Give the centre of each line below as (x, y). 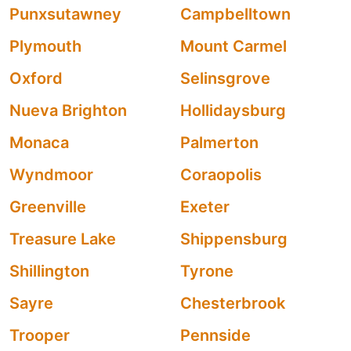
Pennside (215, 335)
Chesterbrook (233, 303)
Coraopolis (221, 175)
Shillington (49, 271)
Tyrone (207, 271)
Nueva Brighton (68, 110)
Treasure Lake (63, 239)
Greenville (48, 207)
